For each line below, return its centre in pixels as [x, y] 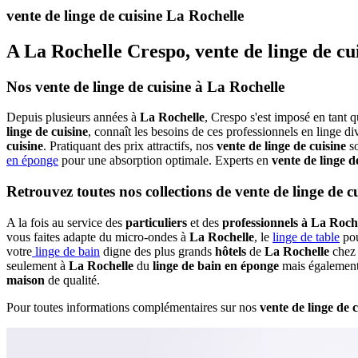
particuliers [158, 222]
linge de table [306, 237]
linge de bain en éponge [216, 265]
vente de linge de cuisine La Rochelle [125, 15]
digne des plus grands [157, 251]
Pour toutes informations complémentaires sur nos [133, 307]
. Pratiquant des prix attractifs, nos [130, 146]
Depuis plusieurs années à [73, 117]
